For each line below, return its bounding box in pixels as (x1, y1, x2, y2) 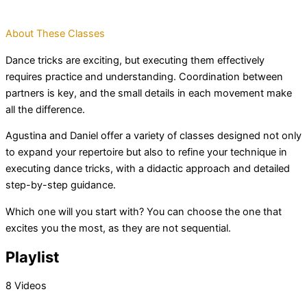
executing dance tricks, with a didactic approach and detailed (5, 162, 290, 175)
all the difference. (5, 103, 85, 116)
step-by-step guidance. (5, 179, 116, 192)
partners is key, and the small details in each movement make (5, 86, 292, 99)
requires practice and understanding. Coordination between (5, 70, 283, 83)
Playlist (5, 248, 60, 267)
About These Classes (5, 27, 105, 40)
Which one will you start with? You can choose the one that (5, 206, 282, 219)
